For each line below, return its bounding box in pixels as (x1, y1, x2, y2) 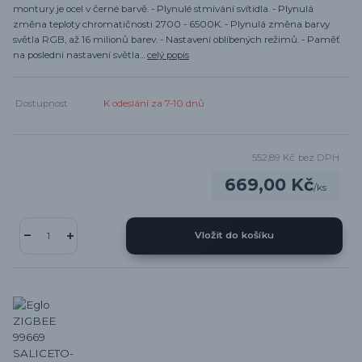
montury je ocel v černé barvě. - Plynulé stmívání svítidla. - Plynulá (13, 3, 314, 15)
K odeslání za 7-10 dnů (103, 98, 205, 110)
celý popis (147, 49, 189, 61)
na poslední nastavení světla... (13, 49, 147, 61)
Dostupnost (15, 98, 69, 110)
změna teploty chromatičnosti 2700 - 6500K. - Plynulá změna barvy (13, 19, 330, 31)
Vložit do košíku (194, 229, 275, 242)
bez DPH (297, 152, 339, 164)
